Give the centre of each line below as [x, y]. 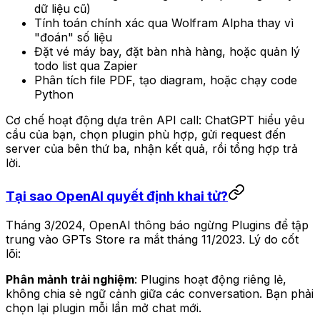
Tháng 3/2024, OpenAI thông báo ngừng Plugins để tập [157, 225]
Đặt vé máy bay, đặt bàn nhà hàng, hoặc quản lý [167, 52]
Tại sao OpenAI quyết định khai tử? [117, 196]
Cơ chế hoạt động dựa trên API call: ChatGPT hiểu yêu [155, 120]
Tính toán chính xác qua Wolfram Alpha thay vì [164, 23]
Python [54, 95]
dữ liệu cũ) [62, 9]
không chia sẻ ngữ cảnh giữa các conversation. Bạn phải [160, 293]
